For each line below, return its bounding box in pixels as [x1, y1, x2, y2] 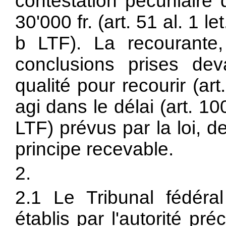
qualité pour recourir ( [15, 75, 199, 96]
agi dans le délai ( [15, 96, 166, 117]
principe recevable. [15, 139, 174, 159]
